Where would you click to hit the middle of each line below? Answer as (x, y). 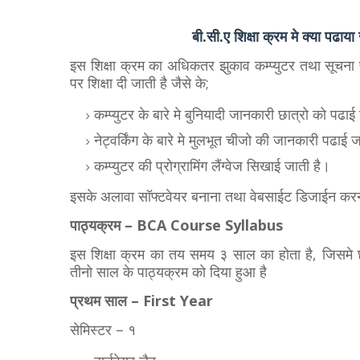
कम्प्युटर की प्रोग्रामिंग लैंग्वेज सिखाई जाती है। (212, 166)
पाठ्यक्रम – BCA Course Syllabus (176, 225)
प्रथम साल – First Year (141, 301)
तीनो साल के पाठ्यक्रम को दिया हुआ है (168, 272)
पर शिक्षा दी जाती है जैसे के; (139, 83)
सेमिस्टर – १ (103, 329)
